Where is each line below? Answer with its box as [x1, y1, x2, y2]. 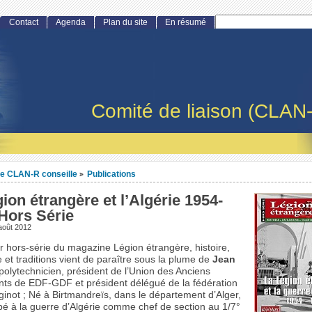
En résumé [165, 17, 207, 28]
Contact [8, 17, 38, 28]
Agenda [55, 17, 86, 28]
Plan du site [102, 17, 148, 28]
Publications [86, 169, 136, 179]
